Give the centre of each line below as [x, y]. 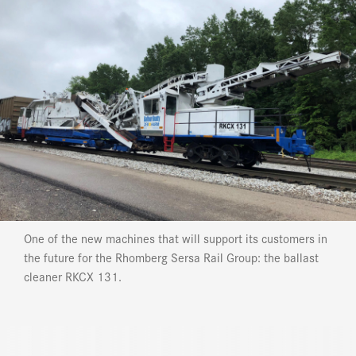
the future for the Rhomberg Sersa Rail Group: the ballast [171, 257]
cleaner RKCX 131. [73, 276]
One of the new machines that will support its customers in [176, 238]
